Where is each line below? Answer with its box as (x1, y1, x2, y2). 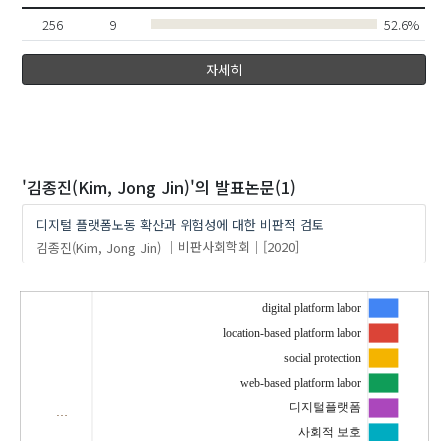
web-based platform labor (239, 375, 361, 390)
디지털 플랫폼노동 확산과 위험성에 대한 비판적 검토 (36, 214, 325, 234)
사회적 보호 (297, 425, 361, 440)
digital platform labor (261, 300, 361, 315)
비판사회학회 (178, 237, 251, 257)
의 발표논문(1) (195, 175, 297, 200)
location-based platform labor (222, 325, 361, 340)
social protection (283, 350, 361, 365)
